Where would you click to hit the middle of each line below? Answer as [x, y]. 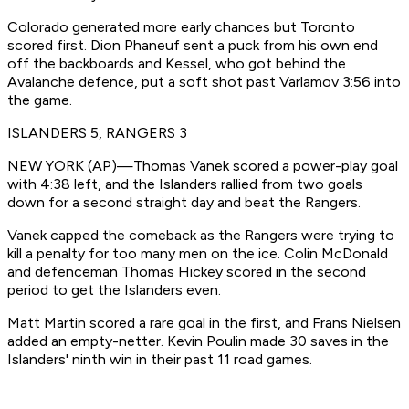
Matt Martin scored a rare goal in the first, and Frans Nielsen [204, 323]
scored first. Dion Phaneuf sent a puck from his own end [193, 46]
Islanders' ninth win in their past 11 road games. [160, 360]
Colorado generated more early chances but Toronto [181, 27]
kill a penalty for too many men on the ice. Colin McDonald [198, 254]
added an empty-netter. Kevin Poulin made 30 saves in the [198, 341]
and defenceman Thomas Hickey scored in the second [187, 272]
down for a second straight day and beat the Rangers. [184, 203]
